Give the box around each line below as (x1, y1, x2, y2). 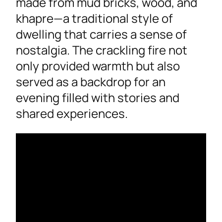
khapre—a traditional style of (16, 10, 173, 27)
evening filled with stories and (16, 89, 179, 106)
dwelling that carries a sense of (16, 26, 187, 43)
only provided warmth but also (16, 57, 180, 74)
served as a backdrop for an (16, 73, 166, 90)
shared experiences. (16, 105, 128, 122)
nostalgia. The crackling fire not (16, 42, 187, 58)
